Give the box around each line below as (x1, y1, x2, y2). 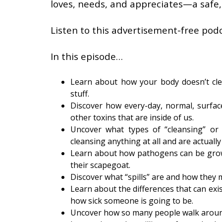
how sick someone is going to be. (70, 195, 193, 206)
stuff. (70, 88, 89, 99)
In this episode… (51, 50, 123, 62)
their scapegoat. (70, 160, 130, 170)
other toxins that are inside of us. (70, 112, 194, 123)
